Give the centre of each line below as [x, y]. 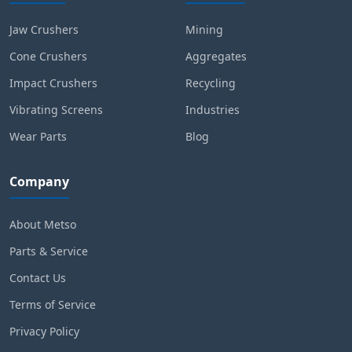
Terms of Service [53, 305]
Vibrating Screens [56, 110]
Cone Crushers [48, 57]
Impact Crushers [53, 83]
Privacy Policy [44, 332]
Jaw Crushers [44, 30]
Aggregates [216, 57]
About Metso [43, 225]
